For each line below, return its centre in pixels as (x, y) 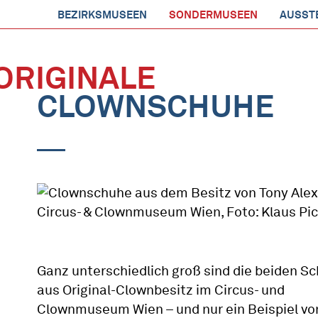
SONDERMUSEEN (213, 15)
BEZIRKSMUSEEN (102, 15)
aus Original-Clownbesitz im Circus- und (161, 290)
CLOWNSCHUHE (156, 106)
